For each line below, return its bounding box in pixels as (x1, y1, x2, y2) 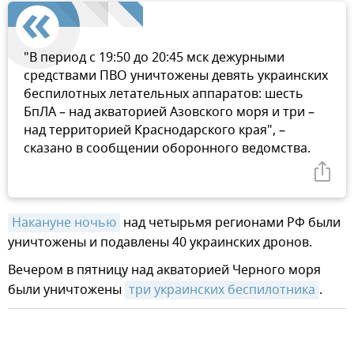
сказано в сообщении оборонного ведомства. (24, 139, 311, 159)
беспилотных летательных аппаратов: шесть (24, 85, 303, 104)
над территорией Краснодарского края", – (24, 121, 285, 141)
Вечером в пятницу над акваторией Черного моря (8, 261, 321, 281)
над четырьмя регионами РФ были (120, 213, 341, 233)
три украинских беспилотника (129, 281, 315, 300)
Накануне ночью (12, 213, 116, 233)
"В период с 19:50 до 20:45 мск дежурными (24, 48, 284, 68)
